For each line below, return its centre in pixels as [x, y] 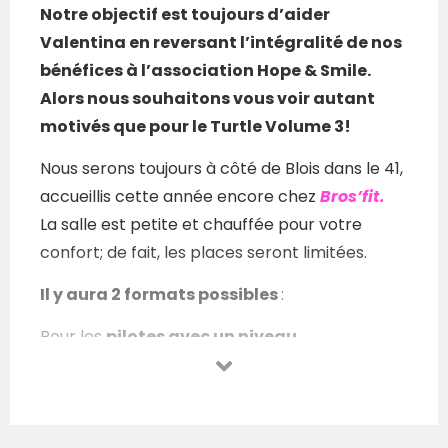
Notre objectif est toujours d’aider [185, 15]
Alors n [69, 99]
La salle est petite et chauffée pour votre [201, 225]
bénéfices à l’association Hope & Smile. [205, 71]
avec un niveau [231, 337]
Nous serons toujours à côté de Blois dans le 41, [221, 169]
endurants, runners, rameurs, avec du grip [233, 365]
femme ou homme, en [209, 421]
